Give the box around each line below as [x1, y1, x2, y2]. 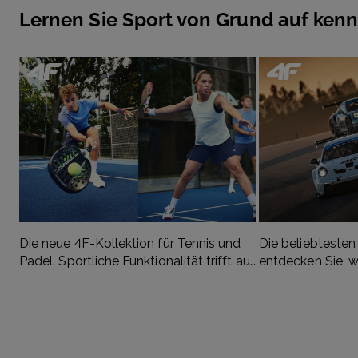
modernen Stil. [19, 271, 105, 287]
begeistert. [259, 288, 322, 304]
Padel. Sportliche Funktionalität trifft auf [19, 253, 255, 269]
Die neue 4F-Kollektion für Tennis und [19, 236, 241, 252]
